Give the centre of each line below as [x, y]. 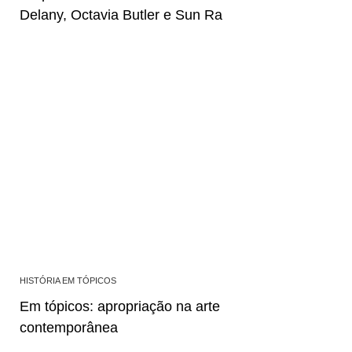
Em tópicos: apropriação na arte [120, 306]
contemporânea [69, 327]
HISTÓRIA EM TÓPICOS [68, 280]
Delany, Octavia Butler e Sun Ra [121, 15]
